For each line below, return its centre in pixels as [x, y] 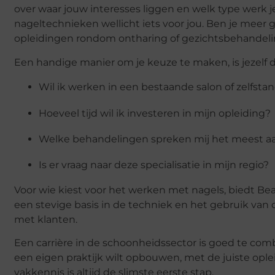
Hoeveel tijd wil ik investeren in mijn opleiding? [155, 113]
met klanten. [46, 219]
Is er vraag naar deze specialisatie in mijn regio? [154, 165]
